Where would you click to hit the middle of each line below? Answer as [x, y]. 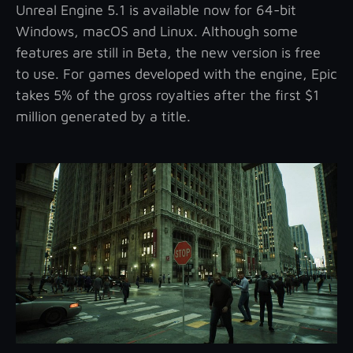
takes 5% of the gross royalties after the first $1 [167, 95]
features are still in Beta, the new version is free [168, 53]
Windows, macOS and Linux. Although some [157, 32]
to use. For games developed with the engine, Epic [176, 74]
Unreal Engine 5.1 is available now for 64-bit [156, 10]
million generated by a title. [103, 117]
